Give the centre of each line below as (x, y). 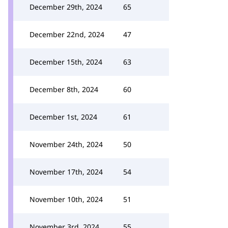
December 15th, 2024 (66, 62)
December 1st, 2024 (63, 117)
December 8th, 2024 (64, 89)
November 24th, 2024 (66, 144)
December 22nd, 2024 (67, 34)
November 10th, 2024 (66, 199)
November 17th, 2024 (66, 172)
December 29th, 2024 (66, 7)
